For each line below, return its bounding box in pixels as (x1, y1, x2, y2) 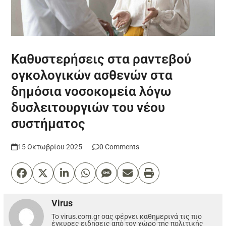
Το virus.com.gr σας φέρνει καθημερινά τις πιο (51, 212, 202, 220)
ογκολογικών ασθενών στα (11, 67, 173, 83)
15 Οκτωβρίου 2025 (17, 142, 82, 151)
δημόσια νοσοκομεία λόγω (11, 83, 172, 99)
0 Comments (99, 142, 139, 151)
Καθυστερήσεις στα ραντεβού (11, 51, 192, 67)
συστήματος (11, 116, 86, 131)
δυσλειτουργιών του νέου (11, 99, 165, 115)
